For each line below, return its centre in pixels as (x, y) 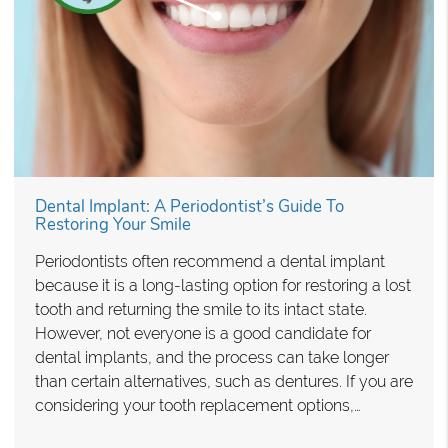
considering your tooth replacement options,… (198, 406)
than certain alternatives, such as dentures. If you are (224, 382)
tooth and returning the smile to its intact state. (201, 310)
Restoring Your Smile (113, 225)
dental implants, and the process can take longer (212, 358)
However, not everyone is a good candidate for (203, 334)
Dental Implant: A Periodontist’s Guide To (189, 207)
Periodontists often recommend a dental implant (210, 262)
